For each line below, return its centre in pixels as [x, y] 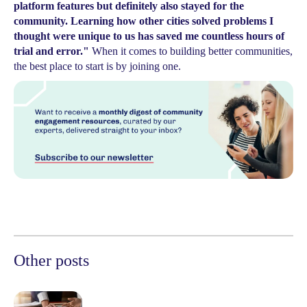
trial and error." [51, 51]
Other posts [51, 261]
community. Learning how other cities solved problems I [144, 21]
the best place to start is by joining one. [97, 66]
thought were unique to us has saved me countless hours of [149, 36]
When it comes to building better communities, [191, 51]
